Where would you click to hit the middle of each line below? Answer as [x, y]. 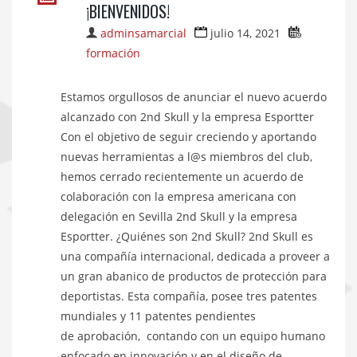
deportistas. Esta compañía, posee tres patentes [189, 296]
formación [113, 53]
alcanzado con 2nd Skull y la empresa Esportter [187, 117]
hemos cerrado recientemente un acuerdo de [182, 177]
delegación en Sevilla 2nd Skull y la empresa [179, 217]
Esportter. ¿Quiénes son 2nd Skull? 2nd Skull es [187, 237]
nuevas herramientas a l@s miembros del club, [186, 157]
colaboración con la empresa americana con [178, 197]
